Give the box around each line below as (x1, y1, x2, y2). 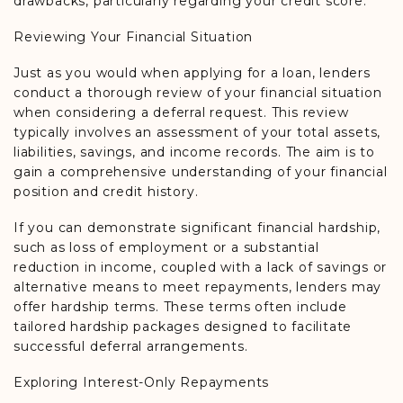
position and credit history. (13, 184, 199, 200)
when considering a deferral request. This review (13, 104, 349, 121)
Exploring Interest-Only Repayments (13, 374, 270, 390)
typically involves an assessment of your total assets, (13, 124, 381, 140)
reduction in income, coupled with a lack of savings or (13, 259, 388, 275)
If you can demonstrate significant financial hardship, (13, 219, 381, 236)
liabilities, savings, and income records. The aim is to (13, 144, 375, 160)
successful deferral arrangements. (13, 338, 248, 354)
